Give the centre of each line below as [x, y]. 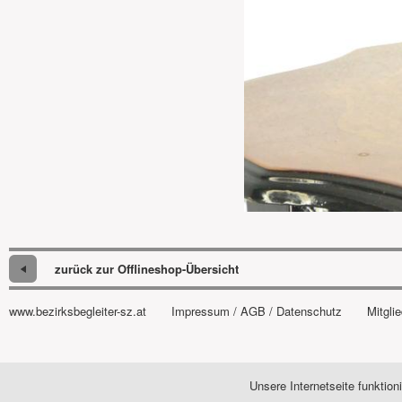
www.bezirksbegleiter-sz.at [78, 311]
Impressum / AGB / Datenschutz [257, 311]
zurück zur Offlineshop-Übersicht [147, 269]
